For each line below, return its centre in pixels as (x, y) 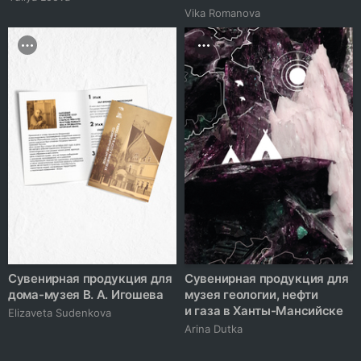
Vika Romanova (222, 12)
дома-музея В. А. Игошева (86, 294)
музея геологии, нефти (251, 294)
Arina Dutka (214, 328)
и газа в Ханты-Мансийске (264, 310)
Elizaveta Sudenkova (60, 312)
